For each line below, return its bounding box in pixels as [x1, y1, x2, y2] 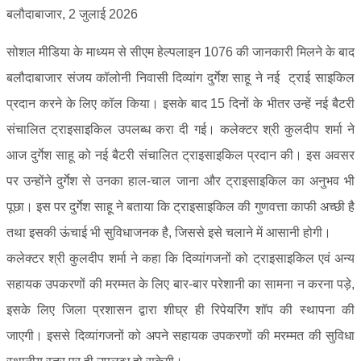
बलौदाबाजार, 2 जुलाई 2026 [6, 7, 138, 22]
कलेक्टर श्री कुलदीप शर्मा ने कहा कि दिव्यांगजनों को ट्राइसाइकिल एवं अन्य [6, 251, 355, 266]
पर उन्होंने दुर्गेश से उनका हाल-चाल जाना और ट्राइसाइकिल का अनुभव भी [6, 174, 355, 189]
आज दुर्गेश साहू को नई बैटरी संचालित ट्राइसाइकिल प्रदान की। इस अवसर [6, 148, 355, 163]
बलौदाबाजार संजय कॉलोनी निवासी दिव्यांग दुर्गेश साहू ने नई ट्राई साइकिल [6, 71, 355, 85]
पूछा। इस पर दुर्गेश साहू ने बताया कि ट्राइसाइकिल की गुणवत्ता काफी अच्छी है [6, 200, 355, 214]
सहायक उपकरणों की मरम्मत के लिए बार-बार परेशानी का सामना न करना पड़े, [6, 277, 355, 292]
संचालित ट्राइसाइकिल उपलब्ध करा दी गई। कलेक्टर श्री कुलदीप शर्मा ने [6, 122, 355, 137]
